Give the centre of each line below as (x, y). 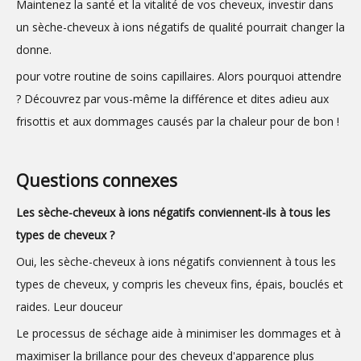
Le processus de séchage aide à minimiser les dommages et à (178, 333)
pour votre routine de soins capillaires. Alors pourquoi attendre (179, 76)
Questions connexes (97, 180)
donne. (34, 50)
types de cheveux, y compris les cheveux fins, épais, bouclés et (180, 284)
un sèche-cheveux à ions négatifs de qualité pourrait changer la (180, 27)
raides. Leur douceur (69, 307)
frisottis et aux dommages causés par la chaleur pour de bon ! (178, 121)
